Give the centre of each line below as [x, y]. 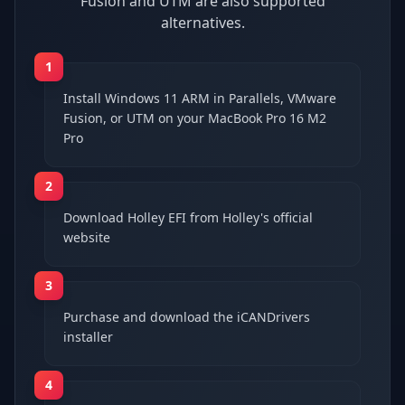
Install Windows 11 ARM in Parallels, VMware [200, 98]
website [87, 237]
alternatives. [202, 22]
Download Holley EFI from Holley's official [188, 217]
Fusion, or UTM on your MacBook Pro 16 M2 [195, 118]
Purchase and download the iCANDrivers [187, 316]
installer [88, 336]
